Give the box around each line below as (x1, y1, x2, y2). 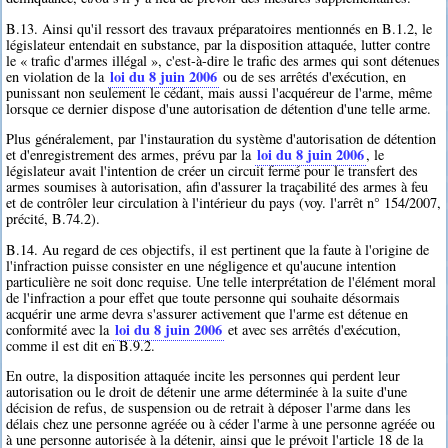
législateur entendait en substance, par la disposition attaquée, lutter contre (6, 34, 431, 54)
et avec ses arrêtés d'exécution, (224, 319, 402, 339)
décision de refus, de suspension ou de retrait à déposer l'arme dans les (6, 397, 412, 417)
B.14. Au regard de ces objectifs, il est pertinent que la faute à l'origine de (6, 239, 430, 259)
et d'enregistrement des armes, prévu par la (6, 145, 256, 165)
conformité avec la (6, 319, 114, 339)
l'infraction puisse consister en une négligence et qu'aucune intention (6, 255, 397, 275)
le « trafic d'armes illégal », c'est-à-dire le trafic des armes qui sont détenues (6, 50, 441, 70)
